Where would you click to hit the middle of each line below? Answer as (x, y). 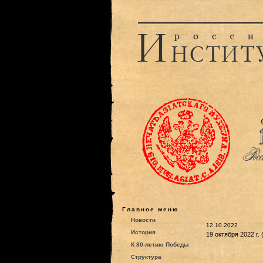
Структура (146, 257)
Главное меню (150, 209)
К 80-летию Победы (160, 245)
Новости (143, 220)
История (143, 232)
